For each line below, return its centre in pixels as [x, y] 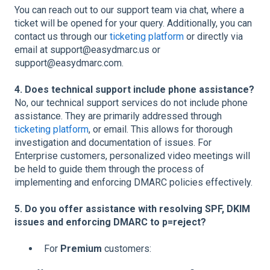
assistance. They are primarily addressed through [118, 116]
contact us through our [62, 37]
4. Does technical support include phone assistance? [134, 90]
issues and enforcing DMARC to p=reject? [110, 222]
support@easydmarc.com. [69, 63]
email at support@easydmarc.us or [87, 50]
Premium [81, 249]
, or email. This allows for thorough [161, 130]
